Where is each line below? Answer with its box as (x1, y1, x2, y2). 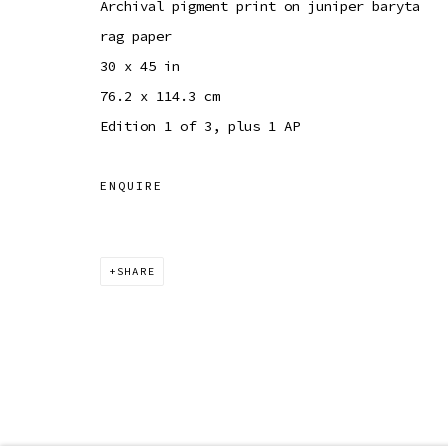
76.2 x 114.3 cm (100, 87, 220, 105)
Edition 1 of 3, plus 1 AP (100, 117, 300, 135)
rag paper (100, 27, 172, 45)
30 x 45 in (100, 57, 180, 75)
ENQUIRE (100, 178, 163, 193)
